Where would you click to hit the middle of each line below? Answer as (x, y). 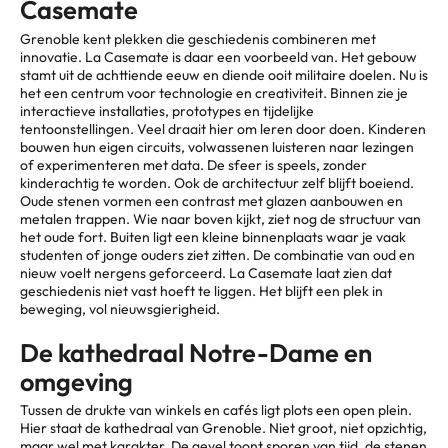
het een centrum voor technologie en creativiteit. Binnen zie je (214, 92)
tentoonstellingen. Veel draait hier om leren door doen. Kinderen (223, 128)
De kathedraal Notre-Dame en (196, 352)
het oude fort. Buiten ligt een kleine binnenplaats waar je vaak (213, 236)
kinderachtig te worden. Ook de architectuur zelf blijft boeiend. (217, 182)
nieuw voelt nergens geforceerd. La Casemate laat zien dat (206, 272)
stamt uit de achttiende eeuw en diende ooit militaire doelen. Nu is (224, 74)
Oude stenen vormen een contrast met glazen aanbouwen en (211, 200)
